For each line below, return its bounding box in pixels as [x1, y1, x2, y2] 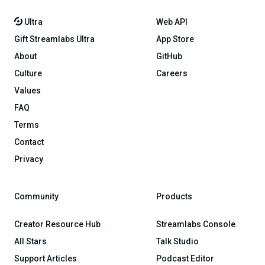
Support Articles [14, 253, 77, 263]
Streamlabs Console [156, 219, 235, 229]
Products [156, 191, 192, 201]
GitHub [156, 51, 182, 61]
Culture [14, 68, 42, 78]
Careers [156, 68, 188, 78]
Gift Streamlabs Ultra [14, 34, 95, 44]
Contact [14, 137, 44, 147]
